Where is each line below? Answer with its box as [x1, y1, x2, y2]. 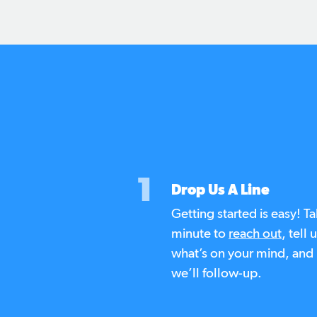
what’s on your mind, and [171, 247, 313, 261]
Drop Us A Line [171, 183, 270, 198]
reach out [229, 227, 282, 241]
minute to [171, 227, 229, 241]
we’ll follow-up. [171, 267, 262, 281]
